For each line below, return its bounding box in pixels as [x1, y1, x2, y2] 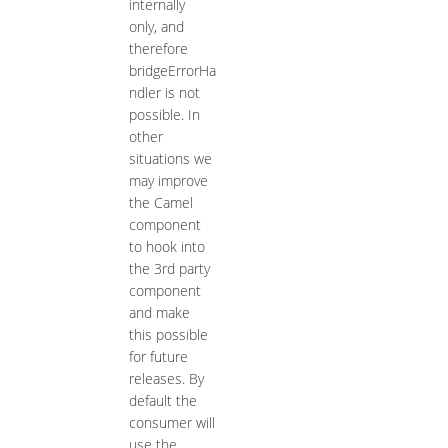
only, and [128, 17, 184, 37]
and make [128, 303, 190, 323]
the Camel [128, 193, 193, 213]
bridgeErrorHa [128, 61, 216, 81]
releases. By [128, 369, 204, 389]
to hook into [128, 237, 205, 257]
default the [128, 391, 197, 411]
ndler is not [128, 83, 200, 103]
